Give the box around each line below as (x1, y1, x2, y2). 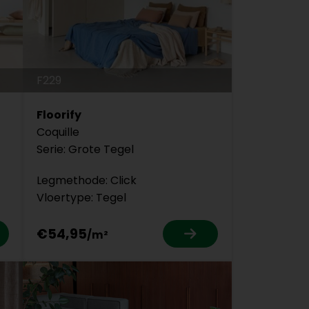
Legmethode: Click (36, 172, 137, 189)
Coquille (36, 124, 79, 141)
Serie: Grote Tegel (36, 141, 134, 158)
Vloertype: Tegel (36, 190, 126, 206)
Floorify (36, 107, 81, 123)
